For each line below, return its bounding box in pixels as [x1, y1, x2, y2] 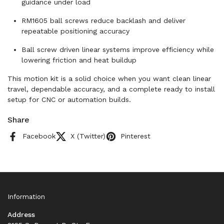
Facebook [22, 132, 55, 140]
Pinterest [120, 132, 150, 140]
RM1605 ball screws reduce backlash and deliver [21, 16, 185, 24]
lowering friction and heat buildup [21, 56, 136, 64]
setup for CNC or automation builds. [7, 95, 131, 103]
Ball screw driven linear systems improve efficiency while [21, 45, 214, 53]
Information [7, 192, 45, 200]
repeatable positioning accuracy [21, 27, 129, 35]
